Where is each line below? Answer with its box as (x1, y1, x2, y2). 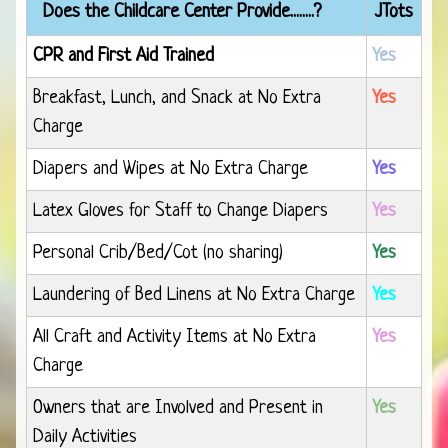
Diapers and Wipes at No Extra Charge (33, 159, 308, 181)
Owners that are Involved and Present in (33, 398, 323, 420)
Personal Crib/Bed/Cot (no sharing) (33, 243, 283, 265)
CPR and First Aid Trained (33, 46, 214, 68)
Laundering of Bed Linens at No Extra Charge (33, 285, 355, 307)
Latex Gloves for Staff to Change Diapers (33, 201, 328, 223)
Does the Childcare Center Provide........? (43, 2, 321, 24)
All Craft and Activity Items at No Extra (33, 327, 316, 349)
